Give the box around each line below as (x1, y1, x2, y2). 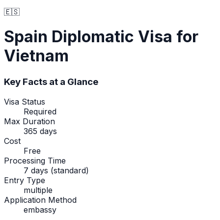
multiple (24, 185, 53, 195)
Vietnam (4, 46, 69, 66)
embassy (24, 204, 56, 215)
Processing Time (4, 155, 66, 165)
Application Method (4, 194, 77, 205)
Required (24, 106, 56, 116)
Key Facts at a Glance (4, 76, 98, 87)
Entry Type (4, 175, 45, 185)
